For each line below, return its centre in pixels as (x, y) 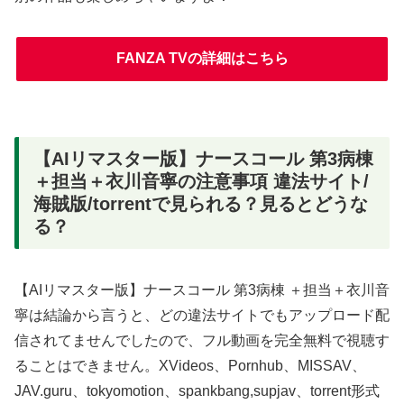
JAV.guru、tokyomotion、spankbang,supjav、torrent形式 (197, 391)
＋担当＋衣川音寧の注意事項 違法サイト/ (201, 182)
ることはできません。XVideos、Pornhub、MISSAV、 (190, 366)
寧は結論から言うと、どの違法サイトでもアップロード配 (202, 316)
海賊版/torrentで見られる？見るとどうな (201, 204)
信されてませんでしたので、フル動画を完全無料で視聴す (202, 341)
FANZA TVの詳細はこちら (202, 59)
